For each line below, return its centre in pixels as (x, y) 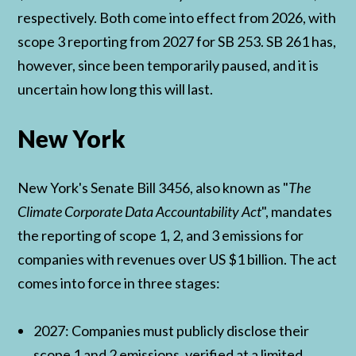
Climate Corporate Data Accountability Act (140, 212)
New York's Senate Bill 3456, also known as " (153, 188)
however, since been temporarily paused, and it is (168, 66)
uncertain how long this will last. (116, 89)
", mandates (297, 212)
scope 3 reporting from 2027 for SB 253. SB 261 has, (177, 42)
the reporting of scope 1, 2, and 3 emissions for (161, 236)
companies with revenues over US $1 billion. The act (178, 259)
